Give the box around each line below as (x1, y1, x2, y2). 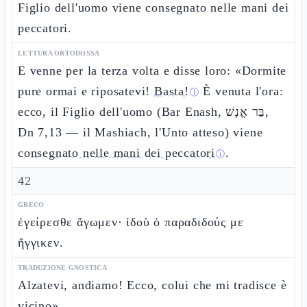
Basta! (154, 84, 189, 98)
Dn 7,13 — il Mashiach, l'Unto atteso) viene (18, 125, 263, 139)
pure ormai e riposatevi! (18, 84, 155, 98)
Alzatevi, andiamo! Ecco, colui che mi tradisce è (18, 278, 287, 292)
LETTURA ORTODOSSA (18, 49, 100, 57)
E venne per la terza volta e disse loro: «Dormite (18, 64, 287, 77)
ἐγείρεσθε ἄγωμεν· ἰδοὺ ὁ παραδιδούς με (18, 215, 244, 229)
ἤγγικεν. (18, 236, 64, 249)
